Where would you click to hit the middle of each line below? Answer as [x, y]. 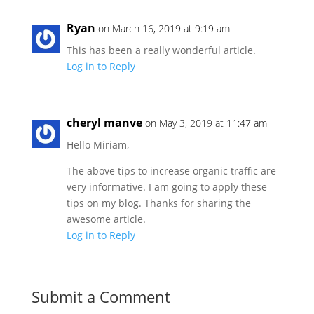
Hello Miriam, [97, 145]
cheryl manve [104, 123]
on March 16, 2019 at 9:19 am [164, 28]
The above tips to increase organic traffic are [171, 171]
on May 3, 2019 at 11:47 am [206, 123]
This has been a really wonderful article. [161, 50]
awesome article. [106, 219]
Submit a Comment [101, 296]
